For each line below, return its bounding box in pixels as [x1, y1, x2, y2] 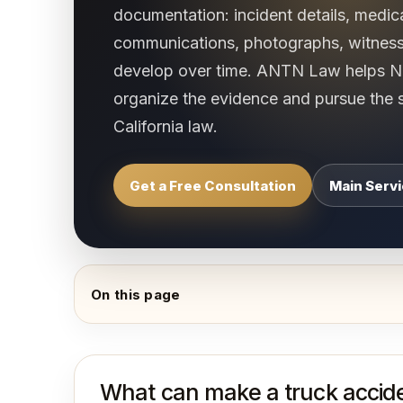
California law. [113, 117, 218, 136]
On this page [91, 285, 181, 303]
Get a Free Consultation [130, 176, 296, 194]
